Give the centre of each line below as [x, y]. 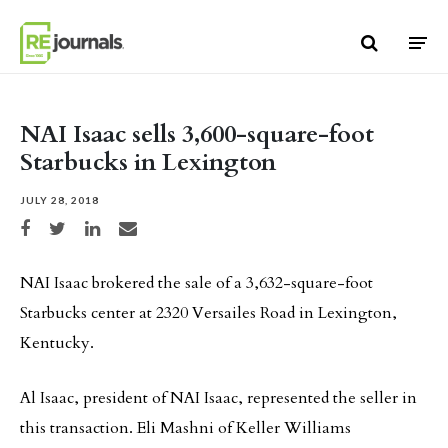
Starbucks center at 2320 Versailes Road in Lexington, [208, 313]
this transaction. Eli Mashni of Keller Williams [185, 428]
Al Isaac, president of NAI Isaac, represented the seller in [218, 398]
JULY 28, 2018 [59, 200]
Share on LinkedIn [121, 225]
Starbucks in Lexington [148, 162]
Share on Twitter [82, 225]
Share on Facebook [57, 225]
